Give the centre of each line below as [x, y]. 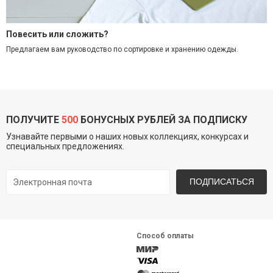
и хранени [182, 50]
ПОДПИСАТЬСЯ [222, 182]
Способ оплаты [165, 236]
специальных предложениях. [65, 147]
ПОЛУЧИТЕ [34, 120]
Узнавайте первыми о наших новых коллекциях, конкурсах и [127, 137]
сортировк [141, 50]
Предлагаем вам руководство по [65, 50]
